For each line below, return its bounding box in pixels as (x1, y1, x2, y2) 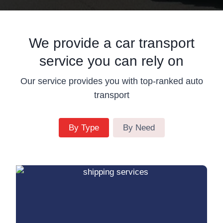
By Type (68, 122, 99, 132)
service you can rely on (39, 53, 184, 69)
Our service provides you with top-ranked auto (20, 76, 203, 86)
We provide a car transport (28, 35, 195, 51)
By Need (122, 122, 155, 132)
